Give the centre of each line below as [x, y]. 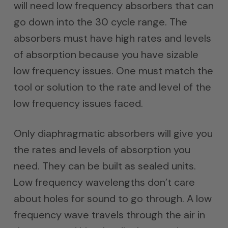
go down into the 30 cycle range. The [100, 22]
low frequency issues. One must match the [113, 71]
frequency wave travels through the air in [109, 215]
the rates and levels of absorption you [102, 150]
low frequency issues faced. [78, 103]
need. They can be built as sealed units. [105, 166]
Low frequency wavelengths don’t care [104, 182]
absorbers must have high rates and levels [112, 38]
